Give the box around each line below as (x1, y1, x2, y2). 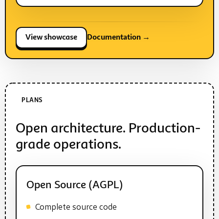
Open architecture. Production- (16, 122, 200, 136)
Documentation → (87, 33, 150, 42)
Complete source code (35, 203, 117, 212)
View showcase (25, 33, 77, 42)
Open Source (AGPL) (26, 179, 123, 191)
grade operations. (16, 138, 121, 152)
